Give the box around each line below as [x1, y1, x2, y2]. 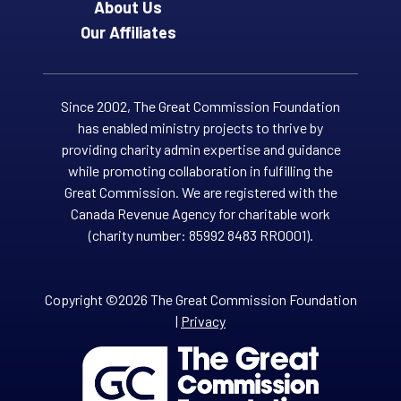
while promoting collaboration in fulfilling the [68, 161, 333, 179]
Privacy [181, 311, 226, 329]
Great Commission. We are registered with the [64, 183, 337, 200]
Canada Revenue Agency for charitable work [71, 204, 330, 222]
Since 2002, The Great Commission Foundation [61, 97, 340, 115]
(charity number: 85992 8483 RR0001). [88, 226, 313, 243]
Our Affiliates [80, 21, 176, 42]
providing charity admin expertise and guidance [60, 140, 341, 158]
